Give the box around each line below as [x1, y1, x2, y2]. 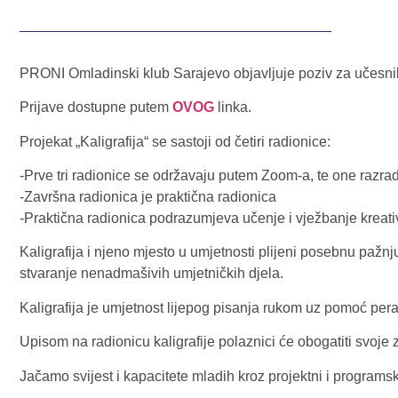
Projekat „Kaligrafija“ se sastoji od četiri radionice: [20, 133, 330, 149]
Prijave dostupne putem [20, 99, 172, 115]
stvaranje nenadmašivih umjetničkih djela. [20, 266, 283, 282]
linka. [214, 99, 251, 115]
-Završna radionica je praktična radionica [20, 189, 276, 204]
